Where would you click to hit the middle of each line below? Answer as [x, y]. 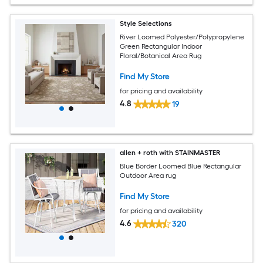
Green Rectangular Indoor [161, 46]
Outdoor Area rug [148, 175]
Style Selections [146, 24]
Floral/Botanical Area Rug [161, 55]
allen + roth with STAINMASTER [170, 153]
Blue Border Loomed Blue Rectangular [181, 166]
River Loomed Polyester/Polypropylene [182, 37]
